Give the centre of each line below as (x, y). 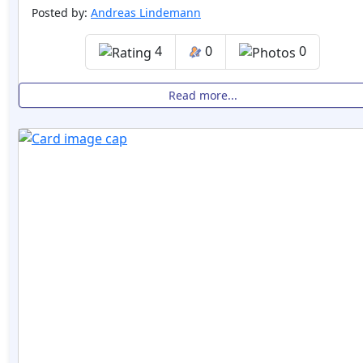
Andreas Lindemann (146, 13)
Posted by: (61, 13)
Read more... (203, 95)
